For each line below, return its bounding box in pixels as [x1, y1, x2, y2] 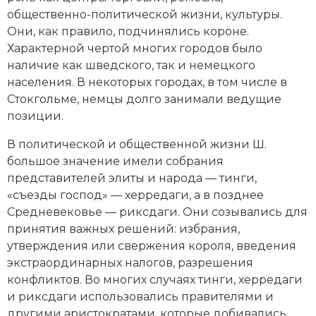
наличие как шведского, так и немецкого [7, 58, 255, 72]
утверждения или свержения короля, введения [7, 238, 296, 253]
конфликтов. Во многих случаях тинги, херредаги [7, 272, 303, 286]
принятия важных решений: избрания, [7, 221, 240, 236]
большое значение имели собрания [7, 154, 224, 168]
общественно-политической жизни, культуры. [7, 7, 282, 21]
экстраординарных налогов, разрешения [7, 255, 253, 269]
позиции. [7, 109, 63, 123]
